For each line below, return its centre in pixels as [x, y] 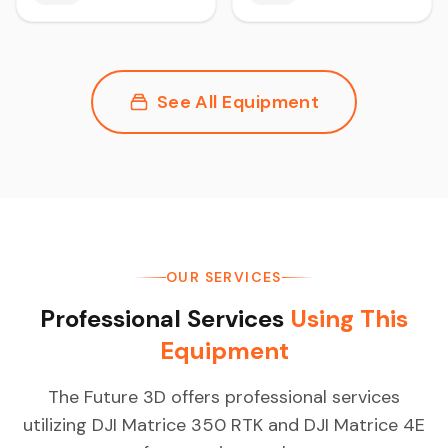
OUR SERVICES [224, 277]
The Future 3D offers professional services [224, 397]
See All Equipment [238, 101]
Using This [349, 318]
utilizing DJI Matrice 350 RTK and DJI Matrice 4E [224, 425]
